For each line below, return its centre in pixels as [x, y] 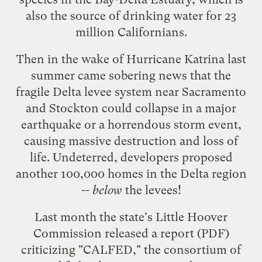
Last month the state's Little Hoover [131, 217]
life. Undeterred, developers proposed [131, 157]
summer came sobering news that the [131, 75]
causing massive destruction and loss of [131, 141]
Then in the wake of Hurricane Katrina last [131, 59]
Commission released [92, 233]
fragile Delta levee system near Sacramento [131, 92]
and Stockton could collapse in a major [131, 108]
